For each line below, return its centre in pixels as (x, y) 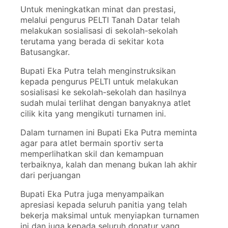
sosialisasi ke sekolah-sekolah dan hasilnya (103, 92)
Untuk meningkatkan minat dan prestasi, (98, 9)
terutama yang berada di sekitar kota (92, 41)
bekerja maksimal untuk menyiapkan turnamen (109, 216)
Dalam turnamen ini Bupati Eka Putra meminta (108, 133)
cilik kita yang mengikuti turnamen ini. (94, 114)
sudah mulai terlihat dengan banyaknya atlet (105, 103)
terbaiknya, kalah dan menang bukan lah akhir (108, 165)
